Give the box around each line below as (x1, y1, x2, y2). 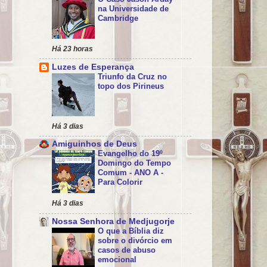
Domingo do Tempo (98, 159, 171, 168)
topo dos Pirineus (98, 81, 164, 91)
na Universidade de (98, 4, 169, 13)
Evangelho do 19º (98, 149, 163, 159)
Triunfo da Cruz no (98, 72, 167, 81)
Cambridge (98, 13, 138, 23)
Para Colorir (98, 178, 142, 187)
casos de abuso (98, 246, 156, 255)
